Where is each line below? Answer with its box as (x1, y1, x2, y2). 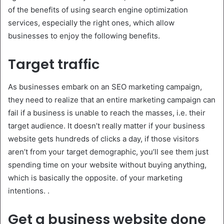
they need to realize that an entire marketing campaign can (8, 94, 215, 104)
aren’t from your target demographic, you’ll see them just (8, 146, 208, 156)
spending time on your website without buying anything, (8, 159, 206, 169)
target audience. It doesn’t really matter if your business (8, 120, 205, 130)
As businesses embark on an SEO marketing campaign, (8, 81, 202, 91)
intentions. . (8, 185, 49, 195)
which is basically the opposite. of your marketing (8, 172, 182, 182)
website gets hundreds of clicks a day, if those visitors (8, 133, 199, 143)
